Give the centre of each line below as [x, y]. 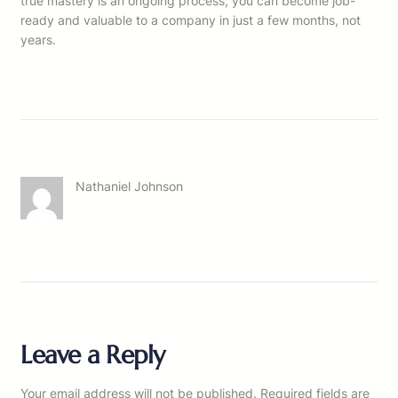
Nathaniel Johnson [129, 187]
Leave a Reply [93, 355]
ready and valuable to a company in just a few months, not [191, 20]
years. [38, 40]
